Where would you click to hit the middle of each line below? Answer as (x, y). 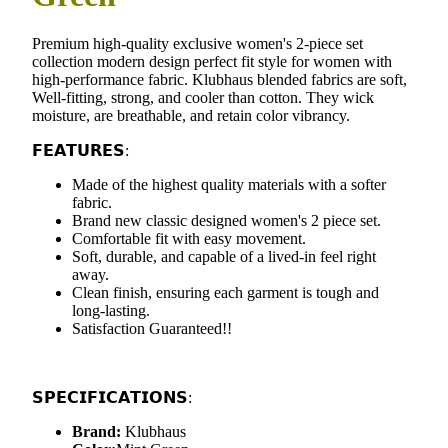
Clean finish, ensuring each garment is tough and (225, 293)
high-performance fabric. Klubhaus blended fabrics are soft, (219, 80)
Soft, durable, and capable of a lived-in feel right (224, 257)
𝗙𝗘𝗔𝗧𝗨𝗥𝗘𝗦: (80, 151)
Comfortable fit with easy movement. (189, 239)
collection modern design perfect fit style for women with (212, 62)
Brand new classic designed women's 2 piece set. (226, 221)
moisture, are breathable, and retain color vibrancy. (191, 116)
